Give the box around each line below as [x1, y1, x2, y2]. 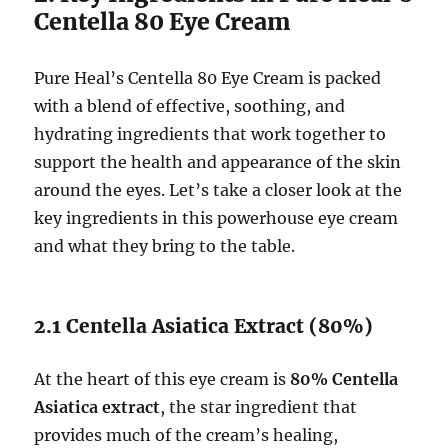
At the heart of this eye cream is [34, 369, 291, 390]
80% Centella [290, 369, 399, 390]
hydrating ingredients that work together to [34, 124, 387, 145]
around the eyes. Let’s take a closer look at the [34, 180, 403, 201]
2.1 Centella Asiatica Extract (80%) [34, 314, 374, 339]
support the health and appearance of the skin [34, 152, 402, 173]
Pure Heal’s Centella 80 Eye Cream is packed [34, 68, 382, 89]
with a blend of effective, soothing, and [34, 96, 346, 117]
